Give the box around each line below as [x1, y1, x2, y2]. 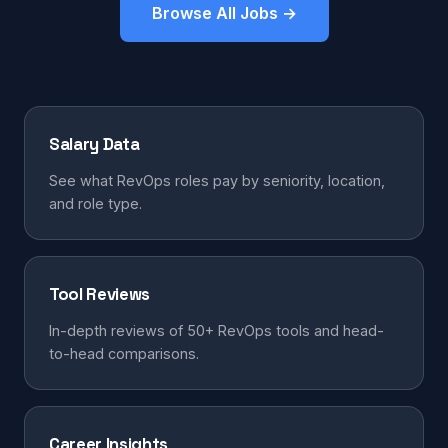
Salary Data [49, 133, 140, 155]
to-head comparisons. [49, 345, 199, 362]
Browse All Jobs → [151, 3, 297, 23]
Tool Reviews [49, 283, 150, 305]
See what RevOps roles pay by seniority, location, [49, 172, 385, 189]
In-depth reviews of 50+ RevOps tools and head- [49, 322, 384, 339]
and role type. [49, 195, 142, 212]
